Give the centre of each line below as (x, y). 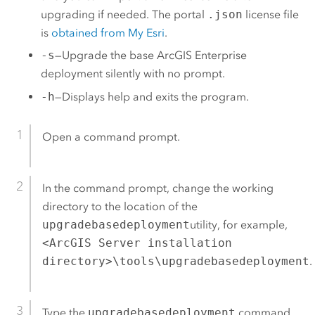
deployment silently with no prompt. (133, 74)
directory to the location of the (120, 207)
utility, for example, (238, 225)
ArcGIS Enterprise (202, 56)
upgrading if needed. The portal (124, 14)
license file (271, 14)
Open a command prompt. (111, 137)
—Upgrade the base (106, 56)
